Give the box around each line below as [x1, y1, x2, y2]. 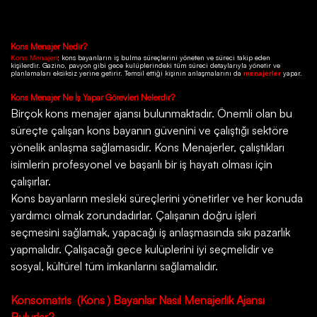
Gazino [42, 61, 64, 70]
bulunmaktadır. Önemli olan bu [141, 106, 292, 121]
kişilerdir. [11, 61, 42, 70]
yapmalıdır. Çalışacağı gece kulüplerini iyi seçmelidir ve [11, 242, 274, 257]
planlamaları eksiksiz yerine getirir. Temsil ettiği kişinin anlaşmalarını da [11, 69, 243, 78]
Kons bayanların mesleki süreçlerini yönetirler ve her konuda [11, 191, 303, 206]
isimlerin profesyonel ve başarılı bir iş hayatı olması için [11, 157, 272, 172]
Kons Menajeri [11, 54, 57, 62]
